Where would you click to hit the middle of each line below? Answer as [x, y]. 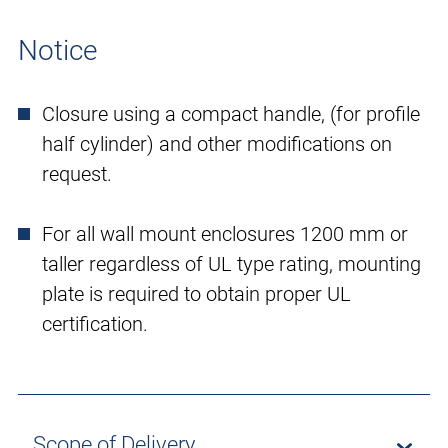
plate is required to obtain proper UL [196, 294]
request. [77, 174]
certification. [95, 324]
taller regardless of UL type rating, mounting [231, 264]
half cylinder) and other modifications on [217, 144]
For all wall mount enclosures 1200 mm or [225, 234]
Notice [57, 51]
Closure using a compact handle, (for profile [231, 114]
